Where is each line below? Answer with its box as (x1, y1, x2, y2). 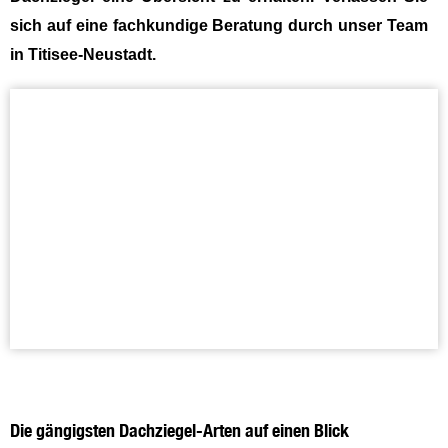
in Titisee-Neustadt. (10, 45, 156, 63)
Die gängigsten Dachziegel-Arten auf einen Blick (10, 420, 349, 442)
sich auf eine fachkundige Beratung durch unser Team (10, 16, 428, 34)
